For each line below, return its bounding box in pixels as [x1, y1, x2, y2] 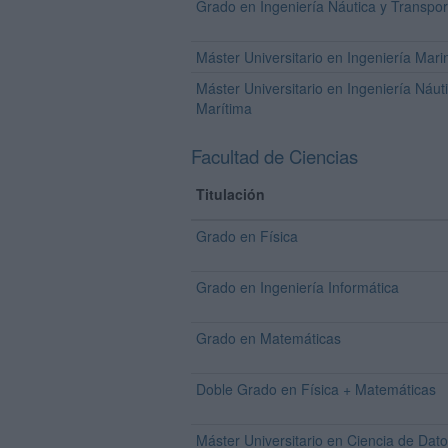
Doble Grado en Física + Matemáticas [196, 379, 436, 399]
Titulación [196, 184, 265, 204]
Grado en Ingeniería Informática [196, 277, 399, 297]
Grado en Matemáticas [196, 328, 341, 348]
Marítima [196, 98, 252, 118]
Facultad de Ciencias [191, 143, 358, 169]
